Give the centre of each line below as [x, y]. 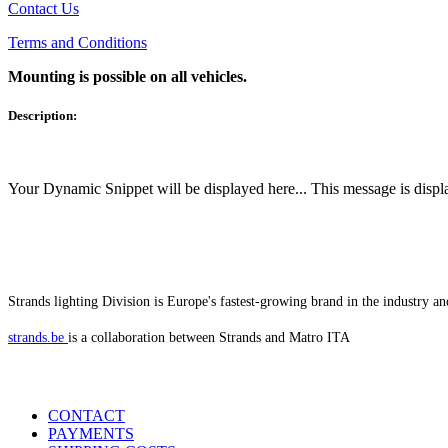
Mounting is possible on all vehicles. [127, 76]
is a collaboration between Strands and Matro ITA [209, 338]
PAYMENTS [91, 433]
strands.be [36, 338]
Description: [42, 115]
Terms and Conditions [77, 42]
